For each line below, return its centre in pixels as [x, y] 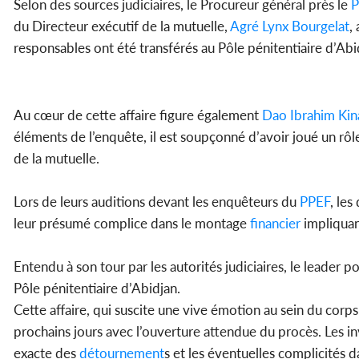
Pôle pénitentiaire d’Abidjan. [97, 288]
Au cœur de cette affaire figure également [136, 115]
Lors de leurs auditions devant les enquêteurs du [155, 202]
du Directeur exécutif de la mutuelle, [121, 26]
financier [274, 224]
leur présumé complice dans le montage [130, 224]
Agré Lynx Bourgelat [288, 26]
